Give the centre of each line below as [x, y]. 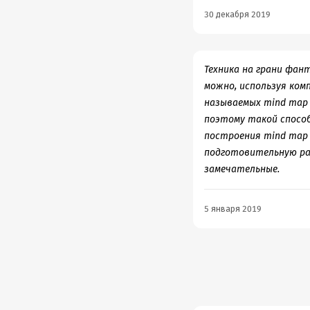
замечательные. [241, 169]
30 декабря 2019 [237, 15]
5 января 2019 [232, 209]
